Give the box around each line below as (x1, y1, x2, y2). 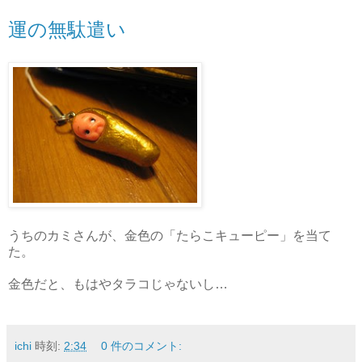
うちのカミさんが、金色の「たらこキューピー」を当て (8, 229, 331, 242)
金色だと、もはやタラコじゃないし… (8, 277, 228, 291)
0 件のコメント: (101, 339, 183, 352)
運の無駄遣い (8, 19, 126, 41)
